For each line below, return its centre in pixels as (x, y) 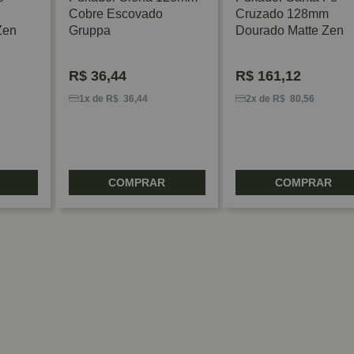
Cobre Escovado (115, 13)
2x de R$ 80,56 (280, 98)
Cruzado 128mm (282, 13)
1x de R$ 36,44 (113, 98)
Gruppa (89, 30)
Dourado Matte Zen (289, 30)
